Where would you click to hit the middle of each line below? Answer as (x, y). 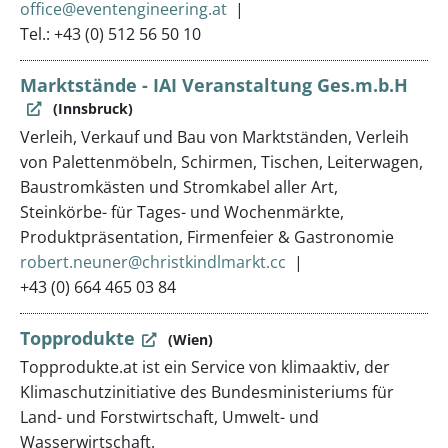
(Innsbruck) (92, 108)
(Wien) (190, 339)
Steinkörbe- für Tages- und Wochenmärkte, (182, 211)
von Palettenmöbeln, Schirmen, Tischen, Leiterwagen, (221, 161)
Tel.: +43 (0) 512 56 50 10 (110, 34)
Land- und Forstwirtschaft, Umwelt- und (169, 417)
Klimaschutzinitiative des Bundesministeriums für (207, 392)
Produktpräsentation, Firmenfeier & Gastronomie (207, 236)
